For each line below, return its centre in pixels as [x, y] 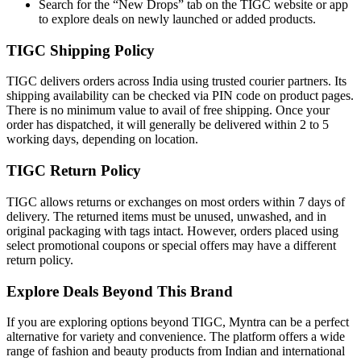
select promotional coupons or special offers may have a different [171, 245]
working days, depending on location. [102, 139]
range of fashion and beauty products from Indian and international [176, 351]
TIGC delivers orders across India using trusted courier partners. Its [176, 81]
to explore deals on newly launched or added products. [177, 19]
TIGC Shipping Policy [81, 50]
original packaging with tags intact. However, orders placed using [172, 230]
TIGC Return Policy [74, 171]
